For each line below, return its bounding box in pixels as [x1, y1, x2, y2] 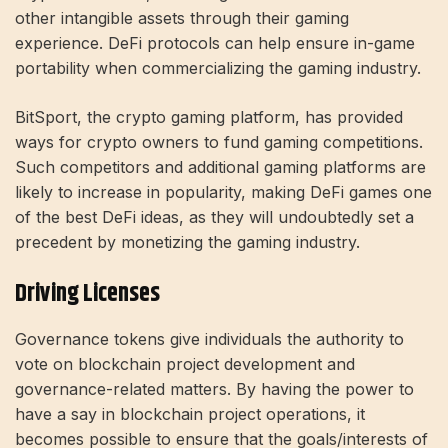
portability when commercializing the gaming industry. [15, 58, 421, 79]
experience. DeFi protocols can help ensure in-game [15, 33, 415, 54]
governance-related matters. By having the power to [15, 379, 414, 400]
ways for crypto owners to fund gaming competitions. [15, 132, 423, 153]
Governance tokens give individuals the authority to [15, 329, 404, 350]
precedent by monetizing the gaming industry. [15, 232, 360, 253]
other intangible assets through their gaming [15, 8, 349, 29]
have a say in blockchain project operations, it [15, 404, 365, 425]
